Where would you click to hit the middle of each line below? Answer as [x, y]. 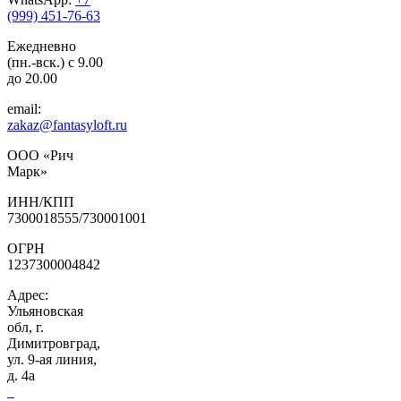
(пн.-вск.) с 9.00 [55, 63]
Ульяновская [45, 311]
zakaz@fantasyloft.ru [67, 125]
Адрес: [28, 295]
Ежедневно [42, 47]
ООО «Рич [40, 156]
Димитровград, [54, 344]
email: [24, 109]
